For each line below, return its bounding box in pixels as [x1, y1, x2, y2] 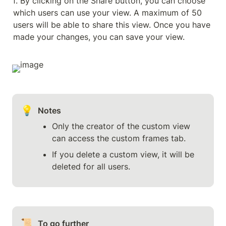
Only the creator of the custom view [52, 121, 191, 132]
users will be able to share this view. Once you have [13, 19, 210, 30]
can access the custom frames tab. [52, 133, 186, 144]
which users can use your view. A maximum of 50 [13, 7, 202, 18]
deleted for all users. [52, 161, 131, 172]
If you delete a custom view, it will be [52, 149, 195, 160]
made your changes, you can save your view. [13, 31, 185, 42]
